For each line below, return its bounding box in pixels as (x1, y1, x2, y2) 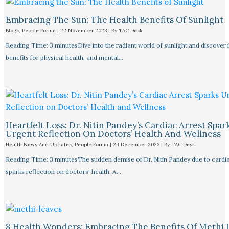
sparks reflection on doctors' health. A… (5, 168, 121, 176)
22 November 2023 (60, 27, 108, 34)
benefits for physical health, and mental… (5, 54, 123, 62)
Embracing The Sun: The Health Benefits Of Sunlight (5, 14, 223, 26)
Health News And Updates (5, 141, 72, 148)
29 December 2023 (112, 141, 161, 148)
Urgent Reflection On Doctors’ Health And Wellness (5, 128, 221, 140)
